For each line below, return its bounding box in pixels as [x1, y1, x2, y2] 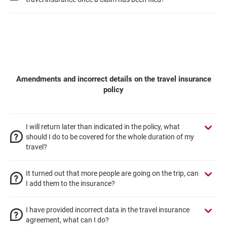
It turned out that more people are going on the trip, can [26, 169, 199, 177]
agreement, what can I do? [26, 216, 109, 224]
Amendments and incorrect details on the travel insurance [16, 74, 211, 84]
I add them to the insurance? [26, 179, 115, 187]
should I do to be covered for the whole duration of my [26, 133, 194, 141]
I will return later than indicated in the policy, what [26, 123, 180, 131]
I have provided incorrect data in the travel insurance [26, 206, 190, 214]
